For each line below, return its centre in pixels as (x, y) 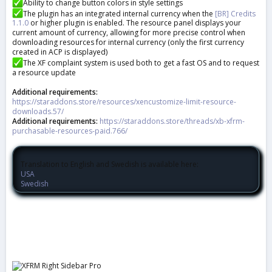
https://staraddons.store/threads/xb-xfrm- (172, 121)
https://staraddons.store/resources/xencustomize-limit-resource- (124, 101)
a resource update (44, 72)
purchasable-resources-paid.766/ (70, 131)
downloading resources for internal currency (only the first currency (128, 42)
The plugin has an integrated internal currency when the (119, 13)
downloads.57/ (38, 111)
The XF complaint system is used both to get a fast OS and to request (141, 63)
